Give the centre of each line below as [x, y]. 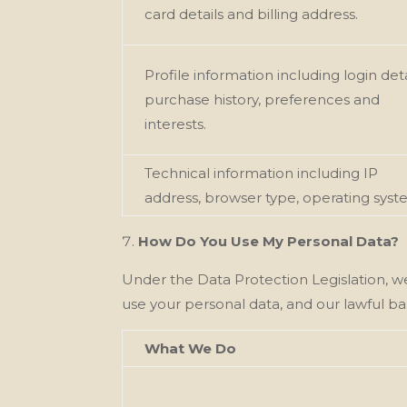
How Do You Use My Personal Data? [269, 241]
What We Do [191, 348]
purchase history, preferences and [263, 99]
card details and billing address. [252, 14]
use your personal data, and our [231, 303]
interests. [176, 124]
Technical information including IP [262, 173]
